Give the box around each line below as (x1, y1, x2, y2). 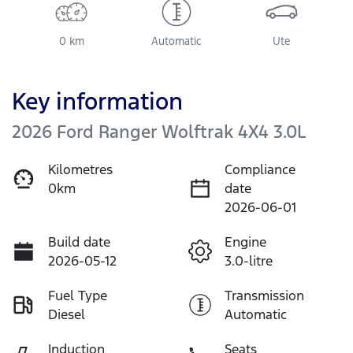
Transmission (225, 286, 304, 304)
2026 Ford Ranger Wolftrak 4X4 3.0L (12, 120, 306, 143)
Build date (48, 232, 110, 251)
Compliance (225, 160, 295, 178)
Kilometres (48, 160, 113, 178)
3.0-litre (225, 251, 273, 269)
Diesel (48, 305, 85, 323)
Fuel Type (48, 286, 107, 304)
